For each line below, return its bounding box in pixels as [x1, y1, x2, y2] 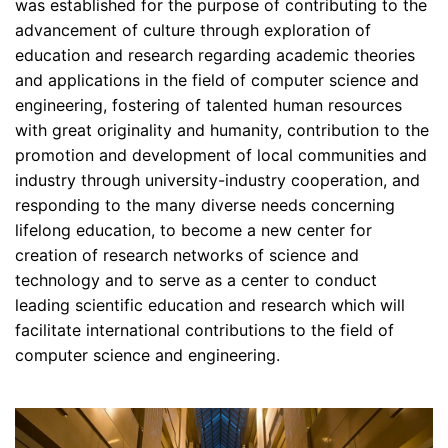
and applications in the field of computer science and [15, 70, 419, 90]
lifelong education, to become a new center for [15, 220, 372, 240]
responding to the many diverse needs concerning [15, 195, 395, 215]
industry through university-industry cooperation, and [15, 170, 420, 190]
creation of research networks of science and [15, 245, 359, 265]
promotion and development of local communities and [15, 145, 427, 165]
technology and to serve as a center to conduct [15, 270, 377, 290]
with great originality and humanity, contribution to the [15, 120, 429, 140]
